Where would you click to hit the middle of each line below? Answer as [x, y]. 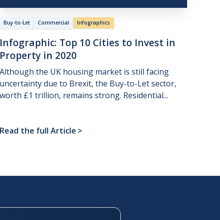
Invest [149, 43]
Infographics [93, 23]
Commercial [53, 23]
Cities [106, 43]
